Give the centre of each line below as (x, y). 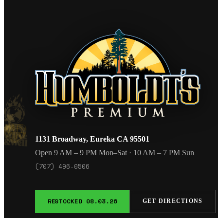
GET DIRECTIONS (173, 201)
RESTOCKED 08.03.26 (82, 201)
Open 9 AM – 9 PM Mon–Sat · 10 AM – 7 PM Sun (115, 153)
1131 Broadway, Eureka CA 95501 (92, 139)
